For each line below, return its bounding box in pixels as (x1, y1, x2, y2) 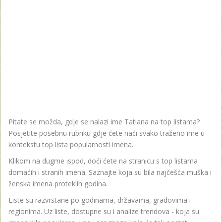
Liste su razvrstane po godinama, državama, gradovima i (8, 195, 191, 205)
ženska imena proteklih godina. (8, 179, 108, 189)
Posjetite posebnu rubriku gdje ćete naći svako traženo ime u (8, 128, 205, 138)
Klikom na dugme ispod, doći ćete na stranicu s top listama (8, 156, 198, 166)
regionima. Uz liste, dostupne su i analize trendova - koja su (8, 207, 199, 217)
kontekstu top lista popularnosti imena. (8, 140, 133, 150)
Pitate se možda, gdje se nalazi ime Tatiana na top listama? (8, 117, 200, 127)
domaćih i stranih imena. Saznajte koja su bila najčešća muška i (8, 167, 212, 177)
